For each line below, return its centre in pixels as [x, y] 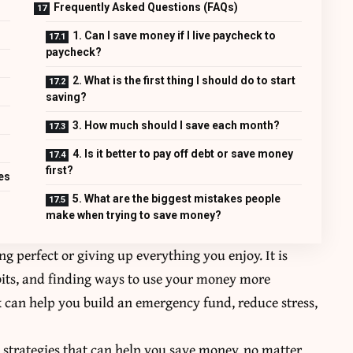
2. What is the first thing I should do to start [184, 80]
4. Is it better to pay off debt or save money [183, 153]
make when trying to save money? [134, 215]
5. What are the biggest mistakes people [177, 198]
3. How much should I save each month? [176, 125]
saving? [67, 97]
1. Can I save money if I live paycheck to [175, 35]
